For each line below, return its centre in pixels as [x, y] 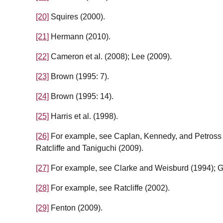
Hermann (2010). [80, 37]
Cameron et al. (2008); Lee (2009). [110, 57]
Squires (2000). [77, 17]
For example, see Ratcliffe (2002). [109, 188]
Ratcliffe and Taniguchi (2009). [90, 148]
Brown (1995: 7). [79, 77]
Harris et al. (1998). [83, 116]
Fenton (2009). [76, 208]
